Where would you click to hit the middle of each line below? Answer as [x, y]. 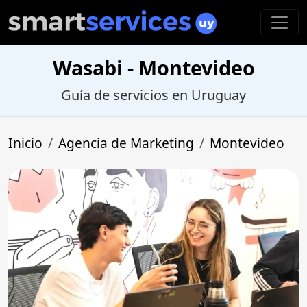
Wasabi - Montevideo [153, 68]
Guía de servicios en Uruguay [153, 95]
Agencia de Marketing [126, 143]
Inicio [25, 143]
